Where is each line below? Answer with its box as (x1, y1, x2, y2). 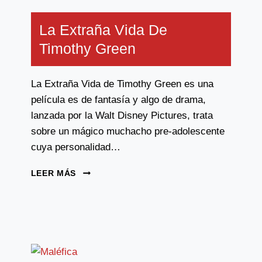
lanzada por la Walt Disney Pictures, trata (30, 110, 213, 121)
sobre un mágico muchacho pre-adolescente (30, 126, 225, 137)
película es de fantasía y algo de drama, (30, 94, 206, 105)
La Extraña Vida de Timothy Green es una (30, 78, 213, 89)
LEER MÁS (30, 169, 79, 178)
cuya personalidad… (30, 142, 120, 153)
